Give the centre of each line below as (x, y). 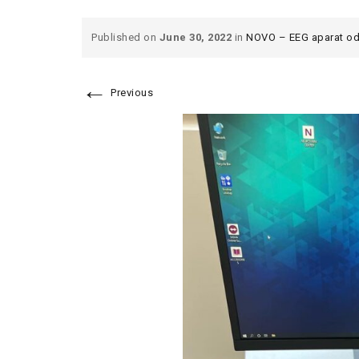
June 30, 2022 (195, 37)
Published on (125, 37)
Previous (130, 93)
